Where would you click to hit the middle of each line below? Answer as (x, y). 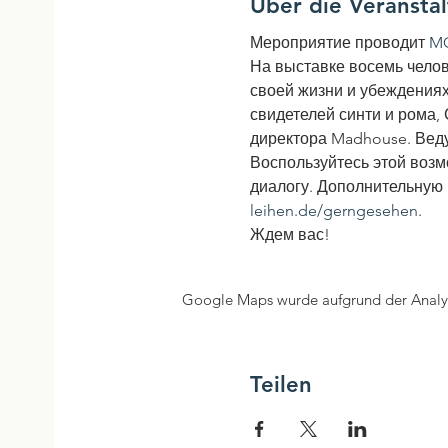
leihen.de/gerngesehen (334, 210)
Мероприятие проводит (340, 42)
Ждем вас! (290, 234)
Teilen (281, 384)
